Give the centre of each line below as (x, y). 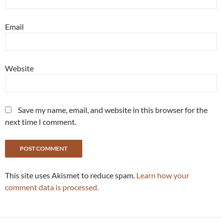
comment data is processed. (52, 187)
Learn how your (163, 175)
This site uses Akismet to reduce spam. (71, 175)
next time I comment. (41, 122)
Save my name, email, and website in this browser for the (113, 110)
